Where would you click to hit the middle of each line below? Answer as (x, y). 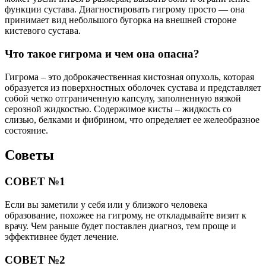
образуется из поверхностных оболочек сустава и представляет (133, 87)
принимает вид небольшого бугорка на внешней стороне (121, 20)
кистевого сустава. (43, 31)
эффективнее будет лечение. (62, 237)
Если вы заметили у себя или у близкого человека (106, 205)
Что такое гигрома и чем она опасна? (102, 53)
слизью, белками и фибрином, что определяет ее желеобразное (132, 119)
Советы (29, 155)
